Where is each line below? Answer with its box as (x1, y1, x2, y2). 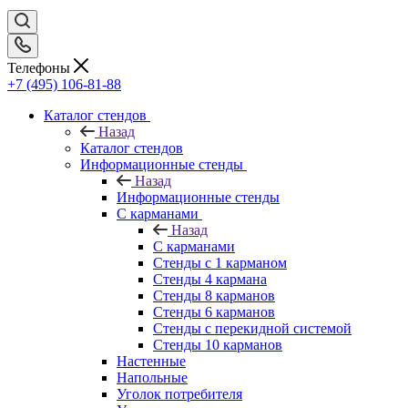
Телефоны (7, 59, 74, 76)
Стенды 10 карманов (153, 336, 282, 352)
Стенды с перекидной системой (153, 320, 352, 336)
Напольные (117, 369, 188, 385)
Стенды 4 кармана (153, 270, 267, 287)
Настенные (117, 352, 186, 369)
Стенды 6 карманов (153, 303, 275, 320)
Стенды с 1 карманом (153, 254, 287, 270)
